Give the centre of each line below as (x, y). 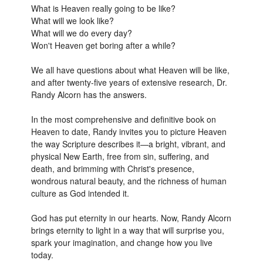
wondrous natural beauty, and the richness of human (129, 181)
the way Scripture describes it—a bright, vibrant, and (128, 144)
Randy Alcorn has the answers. (89, 95)
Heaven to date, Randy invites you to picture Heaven (129, 131)
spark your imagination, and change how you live (122, 242)
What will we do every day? (82, 33)
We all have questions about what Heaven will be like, (130, 70)
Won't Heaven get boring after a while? (103, 45)
